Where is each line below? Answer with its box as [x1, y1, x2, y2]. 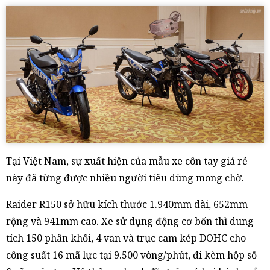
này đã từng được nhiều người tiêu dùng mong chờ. [6, 171, 244, 184]
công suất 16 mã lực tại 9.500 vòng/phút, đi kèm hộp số [6, 248, 257, 262]
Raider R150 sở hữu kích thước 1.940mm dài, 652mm [6, 197, 248, 211]
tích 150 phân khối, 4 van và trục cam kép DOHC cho [6, 231, 246, 245]
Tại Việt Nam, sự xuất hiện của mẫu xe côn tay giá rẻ [6, 154, 248, 168]
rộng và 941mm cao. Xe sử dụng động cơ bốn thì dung [6, 214, 254, 228]
